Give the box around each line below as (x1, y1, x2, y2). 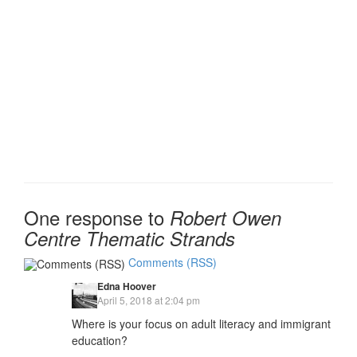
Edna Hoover (97, 278, 156, 293)
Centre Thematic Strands (24, 225, 235, 253)
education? (72, 331, 127, 348)
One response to (24, 203, 170, 232)
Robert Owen (170, 204, 281, 232)
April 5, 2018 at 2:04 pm (97, 292, 200, 307)
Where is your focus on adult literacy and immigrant (72, 315, 331, 331)
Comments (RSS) (128, 254, 217, 271)
